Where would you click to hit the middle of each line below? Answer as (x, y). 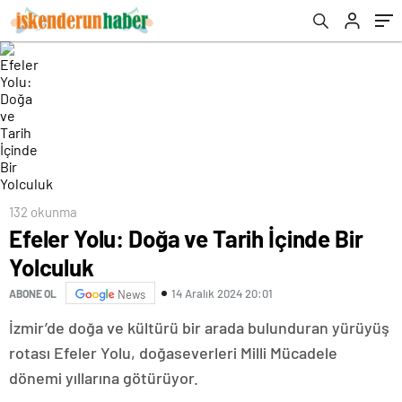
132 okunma (43, 212)
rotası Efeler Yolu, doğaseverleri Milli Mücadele (173, 353)
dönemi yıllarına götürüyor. (104, 378)
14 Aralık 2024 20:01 (222, 293)
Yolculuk (52, 267)
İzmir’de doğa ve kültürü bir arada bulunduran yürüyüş (199, 328)
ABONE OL (33, 293)
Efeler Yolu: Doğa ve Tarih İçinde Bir (186, 238)
